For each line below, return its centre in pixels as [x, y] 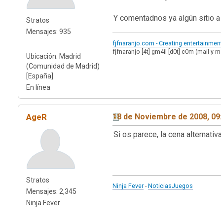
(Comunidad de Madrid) [63, 66]
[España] [40, 76]
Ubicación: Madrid [54, 56]
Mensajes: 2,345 [51, 191]
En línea [38, 87]
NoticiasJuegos [170, 185]
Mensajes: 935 [49, 31]
